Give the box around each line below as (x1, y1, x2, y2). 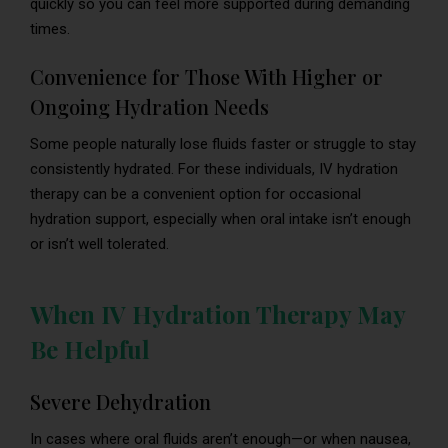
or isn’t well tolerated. (30, 234, 169, 253)
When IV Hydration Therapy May (30, 297, 405, 330)
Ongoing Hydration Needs (30, 92, 269, 120)
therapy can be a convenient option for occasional (30, 184, 361, 203)
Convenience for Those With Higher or (30, 62, 383, 90)
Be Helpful (30, 332, 150, 365)
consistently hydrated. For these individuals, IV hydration (30, 159, 398, 178)
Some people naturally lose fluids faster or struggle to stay (30, 134, 416, 153)
